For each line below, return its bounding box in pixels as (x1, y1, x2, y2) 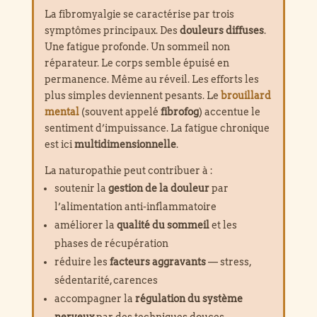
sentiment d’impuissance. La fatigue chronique (44, 122, 270, 134)
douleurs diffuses (179, 24, 264, 36)
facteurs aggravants (109, 255, 206, 267)
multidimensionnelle (74, 138, 176, 150)
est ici (44, 138, 74, 150)
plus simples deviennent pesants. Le (44, 89, 221, 101)
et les (209, 219, 237, 231)
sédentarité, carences (54, 274, 158, 286)
